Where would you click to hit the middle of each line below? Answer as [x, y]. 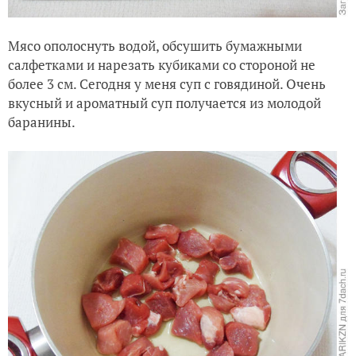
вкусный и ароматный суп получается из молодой [164, 103]
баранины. [42, 122]
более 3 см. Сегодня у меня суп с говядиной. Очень [167, 83]
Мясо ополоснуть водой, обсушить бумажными [155, 45]
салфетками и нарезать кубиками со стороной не [162, 64]
